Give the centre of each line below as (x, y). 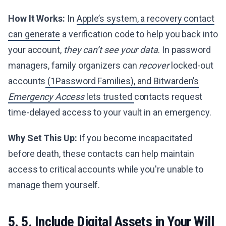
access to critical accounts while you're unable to (106, 169)
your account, (36, 49)
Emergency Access (46, 96)
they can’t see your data (110, 49)
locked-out (191, 65)
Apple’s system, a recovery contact (145, 18)
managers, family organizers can (74, 65)
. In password (184, 49)
